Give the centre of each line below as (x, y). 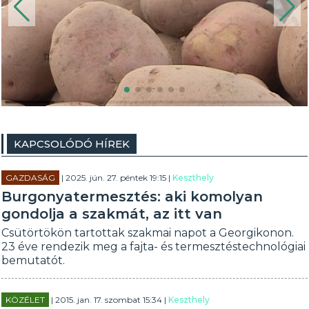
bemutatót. (33, 260)
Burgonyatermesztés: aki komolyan (132, 197)
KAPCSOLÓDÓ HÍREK (72, 144)
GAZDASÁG (31, 178)
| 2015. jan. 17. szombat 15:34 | (109, 300)
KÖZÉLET (26, 300)
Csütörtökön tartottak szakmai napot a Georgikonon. (148, 233)
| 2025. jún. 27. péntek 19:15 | (116, 178)
